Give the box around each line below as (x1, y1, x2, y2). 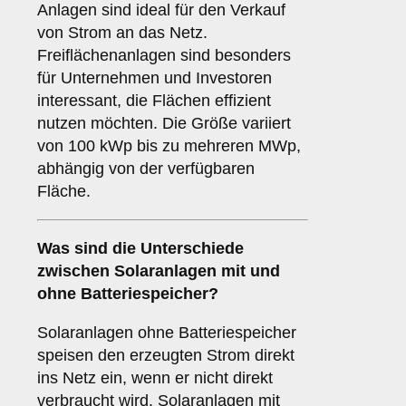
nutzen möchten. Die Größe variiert (37, 114, 291, 133)
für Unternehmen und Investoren (37, 69, 272, 88)
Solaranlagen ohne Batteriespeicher (37, 324, 296, 343)
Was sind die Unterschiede (37, 239, 244, 258)
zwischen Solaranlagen (37, 262, 221, 281)
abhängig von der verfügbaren (37, 159, 255, 179)
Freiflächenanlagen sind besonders (37, 46, 291, 65)
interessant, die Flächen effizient (37, 92, 271, 111)
